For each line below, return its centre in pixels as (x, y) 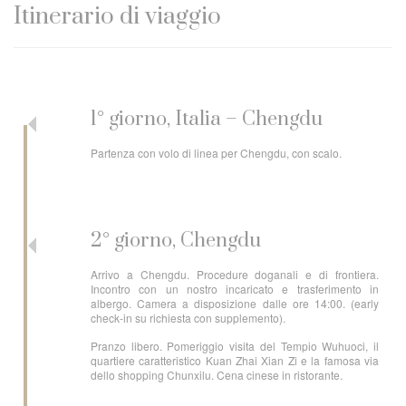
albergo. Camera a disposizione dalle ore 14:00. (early (235, 303)
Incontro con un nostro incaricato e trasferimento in (235, 289)
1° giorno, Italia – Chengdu (207, 119)
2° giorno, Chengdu (176, 241)
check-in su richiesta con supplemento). (188, 318)
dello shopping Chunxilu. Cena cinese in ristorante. (217, 375)
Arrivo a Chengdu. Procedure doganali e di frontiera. (235, 274)
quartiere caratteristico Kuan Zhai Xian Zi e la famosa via (235, 360)
